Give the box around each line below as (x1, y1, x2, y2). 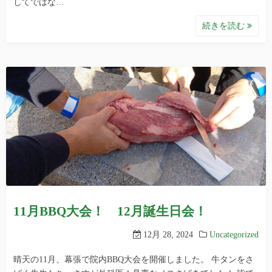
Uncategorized (209, 229, 259, 239)
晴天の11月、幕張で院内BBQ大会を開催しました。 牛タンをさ (13, 254, 254, 264)
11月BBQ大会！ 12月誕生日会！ (13, 203, 207, 219)
